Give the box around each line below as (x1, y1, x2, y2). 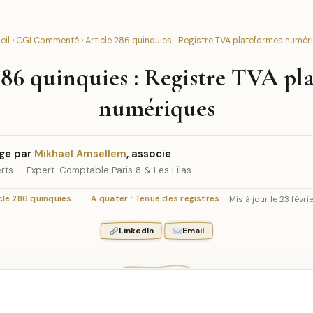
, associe (126, 147, 171, 161)
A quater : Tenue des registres (91, 194, 220, 204)
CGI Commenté (15, 35, 79, 46)
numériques (98, 93, 215, 123)
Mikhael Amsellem (34, 147, 126, 161)
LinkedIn (118, 226, 154, 236)
